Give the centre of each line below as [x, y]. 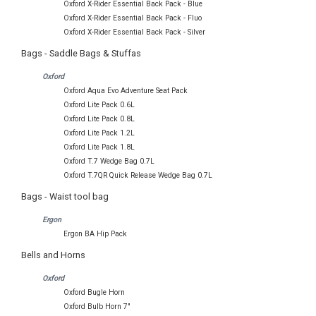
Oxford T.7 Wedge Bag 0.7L [109, 161]
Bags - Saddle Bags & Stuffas [81, 54]
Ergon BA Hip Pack [95, 233]
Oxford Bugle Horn [94, 292]
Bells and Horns [53, 255]
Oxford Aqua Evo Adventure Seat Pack [126, 90]
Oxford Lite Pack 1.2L [99, 133]
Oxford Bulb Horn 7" [97, 306]
